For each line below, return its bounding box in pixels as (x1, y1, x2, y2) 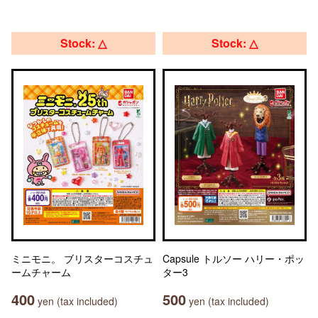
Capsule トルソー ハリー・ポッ (163, 251, 305, 265)
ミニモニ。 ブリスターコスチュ (11, 251, 153, 265)
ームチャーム (11, 265, 71, 279)
